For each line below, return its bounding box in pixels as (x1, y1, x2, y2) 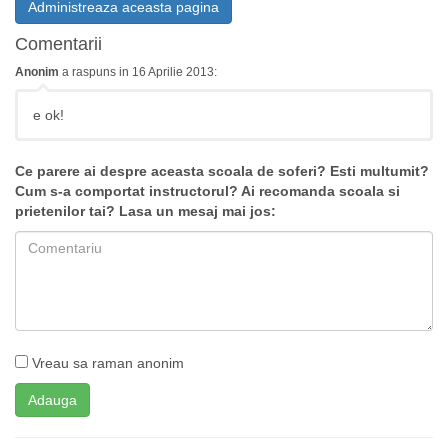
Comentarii (15, 34, 102, 54)
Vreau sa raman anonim (28, 355, 184, 371)
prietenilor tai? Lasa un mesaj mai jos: (15, 203, 276, 219)
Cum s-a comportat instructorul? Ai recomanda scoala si (15, 183, 400, 199)
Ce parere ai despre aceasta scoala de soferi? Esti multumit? (15, 163, 429, 179)
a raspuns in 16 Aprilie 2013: (59, 65, 217, 79)
